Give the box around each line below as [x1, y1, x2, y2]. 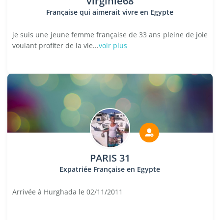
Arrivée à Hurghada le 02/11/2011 [12, 187, 123, 196]
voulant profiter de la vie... [12, 41, 99, 50]
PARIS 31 [89, 151, 130, 165]
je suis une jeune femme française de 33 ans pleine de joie [12, 30, 208, 39]
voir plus [99, 41, 127, 50]
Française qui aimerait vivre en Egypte [46, 7, 174, 17]
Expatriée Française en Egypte [59, 165, 161, 174]
